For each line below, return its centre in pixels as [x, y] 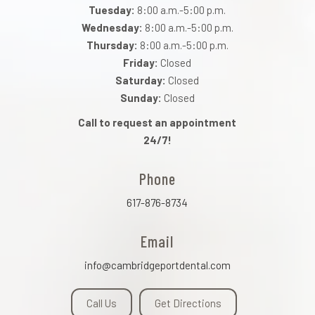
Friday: [141, 63]
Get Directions [188, 303]
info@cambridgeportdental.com [157, 265]
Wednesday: [112, 27]
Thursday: [112, 45]
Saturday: [141, 80]
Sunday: [141, 98]
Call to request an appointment [157, 122]
